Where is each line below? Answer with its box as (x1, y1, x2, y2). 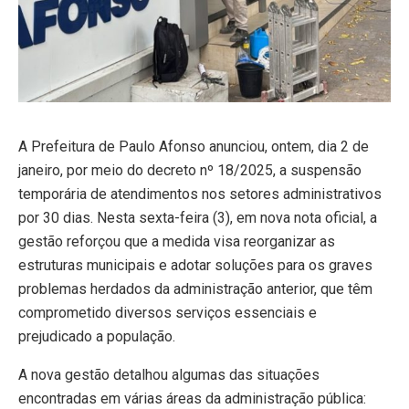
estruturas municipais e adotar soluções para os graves (18, 256, 372, 274)
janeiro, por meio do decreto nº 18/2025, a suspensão (18, 161, 362, 179)
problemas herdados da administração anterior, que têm (18, 279, 372, 298)
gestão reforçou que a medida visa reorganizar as (18, 232, 335, 250)
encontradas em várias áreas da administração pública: (18, 389, 366, 407)
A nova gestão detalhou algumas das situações (18, 365, 320, 383)
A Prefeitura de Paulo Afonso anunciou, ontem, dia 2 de (18, 137, 369, 155)
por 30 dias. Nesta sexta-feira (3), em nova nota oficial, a (18, 208, 377, 226)
